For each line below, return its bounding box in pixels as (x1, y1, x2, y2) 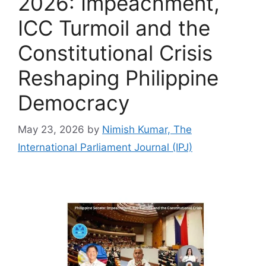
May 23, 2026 (18, 123, 84, 135)
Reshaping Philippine (18, 65, 218, 90)
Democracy (18, 90, 129, 115)
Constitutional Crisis (18, 40, 213, 65)
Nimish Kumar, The (102, 123, 192, 135)
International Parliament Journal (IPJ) (18, 141, 192, 153)
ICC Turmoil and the (18, 15, 210, 40)
